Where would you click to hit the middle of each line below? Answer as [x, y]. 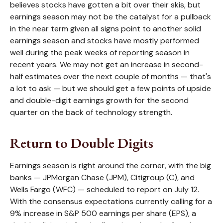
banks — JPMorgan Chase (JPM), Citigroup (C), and [102, 177]
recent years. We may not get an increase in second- [107, 64]
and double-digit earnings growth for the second [99, 100]
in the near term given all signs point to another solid [106, 29]
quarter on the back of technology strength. [91, 112]
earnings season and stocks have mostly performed [105, 41]
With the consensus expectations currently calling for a [111, 201]
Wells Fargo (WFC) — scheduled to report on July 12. [105, 189]
